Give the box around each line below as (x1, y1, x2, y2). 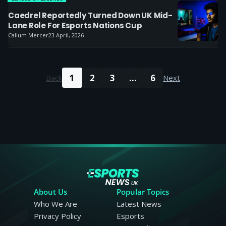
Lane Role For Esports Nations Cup (8, 20, 142, 31)
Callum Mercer (8, 31, 48, 39)
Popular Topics (116, 187, 169, 197)
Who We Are (34, 199, 78, 209)
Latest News (116, 199, 161, 209)
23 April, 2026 (48, 31, 84, 39)
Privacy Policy (34, 211, 82, 221)
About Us (34, 187, 68, 197)
